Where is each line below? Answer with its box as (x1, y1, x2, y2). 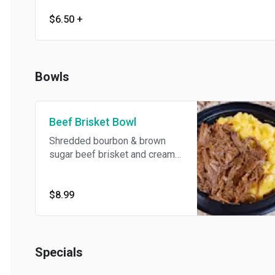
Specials (25, 245, 72, 260)
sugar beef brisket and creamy (39, 149, 65, 161)
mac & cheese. (39, 162, 101, 174)
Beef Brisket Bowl (39, 115, 126, 129)
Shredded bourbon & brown (39, 135, 155, 147)
